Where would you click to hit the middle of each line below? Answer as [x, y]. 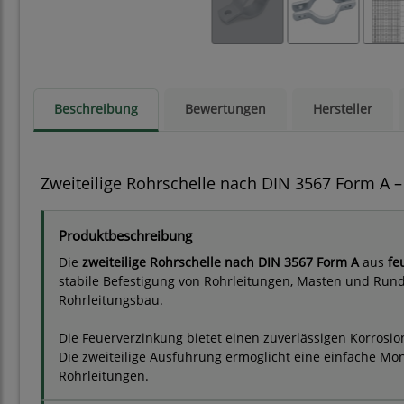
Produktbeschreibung [125, 236]
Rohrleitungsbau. [111, 300]
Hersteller [343, 109]
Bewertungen [225, 109]
